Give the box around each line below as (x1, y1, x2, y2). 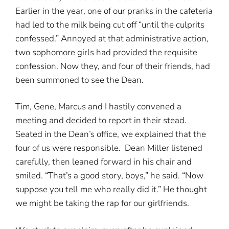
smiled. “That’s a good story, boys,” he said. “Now (15, 170, 203, 181)
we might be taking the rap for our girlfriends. (15, 197, 189, 209)
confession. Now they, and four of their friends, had (15, 60, 210, 72)
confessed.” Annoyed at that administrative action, (15, 32, 209, 44)
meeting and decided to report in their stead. (15, 114, 187, 126)
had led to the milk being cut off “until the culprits (15, 18, 204, 31)
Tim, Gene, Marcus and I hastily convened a (15, 101, 181, 112)
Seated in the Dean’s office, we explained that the (15, 128, 206, 140)
